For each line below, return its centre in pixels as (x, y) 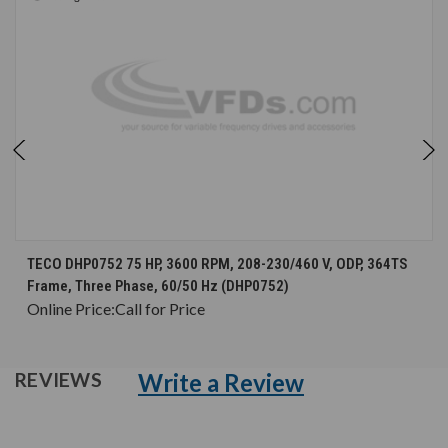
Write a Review (221, 383)
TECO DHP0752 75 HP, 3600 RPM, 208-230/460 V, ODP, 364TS (217, 264)
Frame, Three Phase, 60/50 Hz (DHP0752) (158, 286)
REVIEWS (60, 380)
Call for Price (160, 309)
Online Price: (71, 309)
